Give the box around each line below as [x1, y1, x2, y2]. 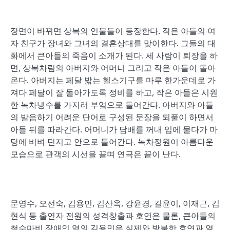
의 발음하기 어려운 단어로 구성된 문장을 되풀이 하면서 [10, 111, 214, 123]
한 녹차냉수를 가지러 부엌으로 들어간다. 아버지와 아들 [10, 99, 214, 110]
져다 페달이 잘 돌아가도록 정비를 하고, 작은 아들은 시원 [10, 87, 218, 98]
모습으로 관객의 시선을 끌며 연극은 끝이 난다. [10, 148, 181, 160]
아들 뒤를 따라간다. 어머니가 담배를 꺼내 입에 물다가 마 [10, 124, 218, 135]
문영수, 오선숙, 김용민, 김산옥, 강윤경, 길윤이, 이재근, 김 [10, 198, 220, 209]
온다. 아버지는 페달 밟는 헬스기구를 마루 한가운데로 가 [10, 74, 216, 86]
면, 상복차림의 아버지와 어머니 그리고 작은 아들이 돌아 [10, 62, 216, 73]
